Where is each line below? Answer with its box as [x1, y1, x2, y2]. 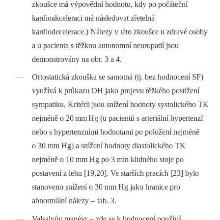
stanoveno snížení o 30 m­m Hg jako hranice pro [32, 183, 181, 192]
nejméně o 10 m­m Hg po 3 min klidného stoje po [32, 155, 184, 164]
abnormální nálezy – [32, 196, 95, 205]
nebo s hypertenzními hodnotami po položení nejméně [32, 128, 200, 137]
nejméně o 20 [32, 114, 74, 123]
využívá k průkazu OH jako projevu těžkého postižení [32, 86, 200, 95]
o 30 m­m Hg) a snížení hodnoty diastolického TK [32, 141, 186, 150]
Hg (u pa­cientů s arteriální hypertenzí [88, 114, 203, 123]
